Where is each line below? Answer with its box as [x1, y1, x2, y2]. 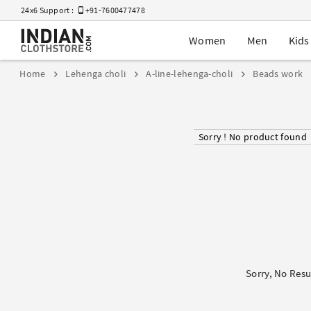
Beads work [250, 67, 303, 81]
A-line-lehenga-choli [146, 67, 233, 81]
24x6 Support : [21, 5, 79, 15]
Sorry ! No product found [198, 130, 307, 143]
